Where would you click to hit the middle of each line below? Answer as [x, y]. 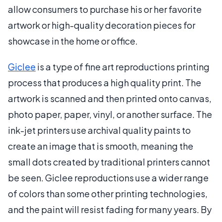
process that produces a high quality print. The [105, 82]
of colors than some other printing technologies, [108, 193]
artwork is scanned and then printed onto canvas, [110, 98]
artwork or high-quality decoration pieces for [102, 25]
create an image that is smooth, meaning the [101, 146]
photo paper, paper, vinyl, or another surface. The [110, 114]
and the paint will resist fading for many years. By [110, 209]
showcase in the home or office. [73, 41]
